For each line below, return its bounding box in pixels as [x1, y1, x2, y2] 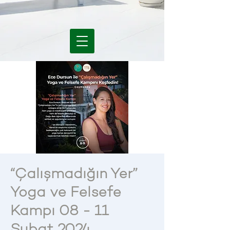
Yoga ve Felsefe [10, 183, 121, 200]
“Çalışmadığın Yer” [10, 164, 138, 182]
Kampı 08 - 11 [10, 201, 109, 219]
